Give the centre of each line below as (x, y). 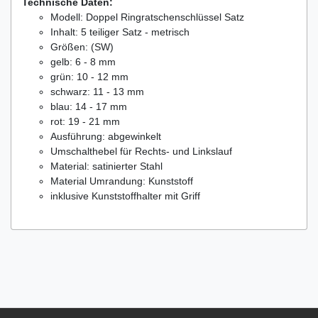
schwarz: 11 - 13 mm (97, 91)
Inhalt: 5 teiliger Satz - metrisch (120, 32)
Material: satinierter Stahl (106, 166)
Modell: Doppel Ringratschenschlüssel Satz (147, 17)
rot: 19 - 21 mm (85, 121)
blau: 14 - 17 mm (89, 106)
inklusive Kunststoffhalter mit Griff (125, 196)
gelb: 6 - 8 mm (83, 61)
